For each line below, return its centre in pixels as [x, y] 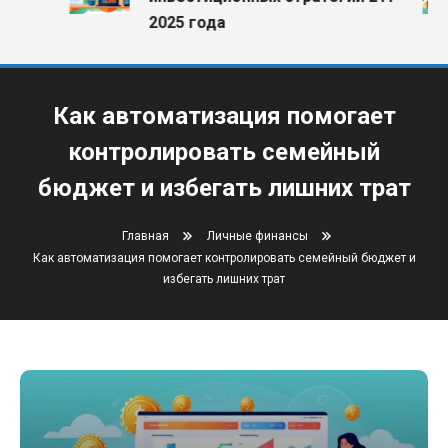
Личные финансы [257, 236]
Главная [145, 236]
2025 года [173, 22]
